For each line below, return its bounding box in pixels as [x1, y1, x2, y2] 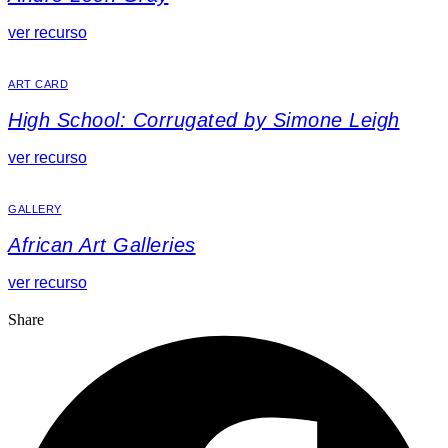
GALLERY [8, 202, 62, 215]
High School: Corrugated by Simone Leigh [8, 108, 400, 131]
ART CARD [8, 77, 68, 90]
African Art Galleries [8, 233, 196, 256]
